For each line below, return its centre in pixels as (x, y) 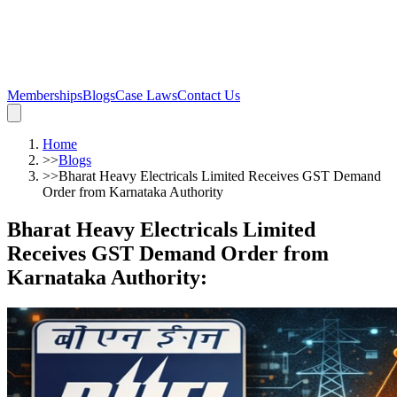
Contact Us (209, 95)
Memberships (45, 95)
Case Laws (146, 95)
